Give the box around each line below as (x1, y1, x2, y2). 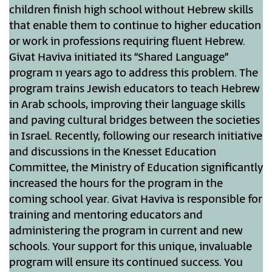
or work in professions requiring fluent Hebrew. (9, 34, 245, 50)
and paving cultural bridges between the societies (9, 113, 260, 129)
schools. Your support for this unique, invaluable (9, 239, 252, 256)
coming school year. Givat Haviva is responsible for (9, 192, 262, 208)
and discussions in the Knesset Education (9, 144, 216, 161)
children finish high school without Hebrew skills (9, 2, 253, 19)
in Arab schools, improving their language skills (9, 97, 245, 114)
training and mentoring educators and (9, 208, 203, 224)
